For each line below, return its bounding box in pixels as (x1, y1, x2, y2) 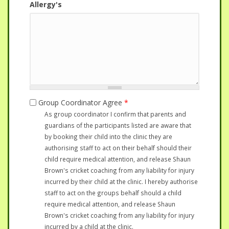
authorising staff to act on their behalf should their (44, 144, 192, 152)
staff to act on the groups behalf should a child (44, 189, 181, 197)
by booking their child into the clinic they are (44, 132, 172, 141)
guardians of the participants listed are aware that (44, 121, 191, 129)
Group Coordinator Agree (38, 98, 124, 107)
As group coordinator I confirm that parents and (44, 110, 186, 118)
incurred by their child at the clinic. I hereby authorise (44, 177, 198, 186)
